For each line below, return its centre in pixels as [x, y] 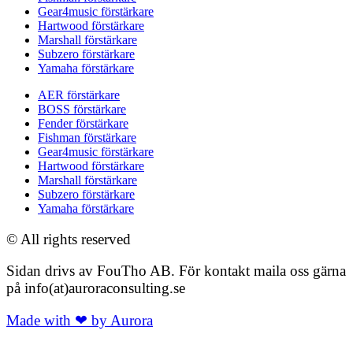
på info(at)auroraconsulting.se [96, 288]
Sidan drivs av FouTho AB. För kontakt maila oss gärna [176, 271]
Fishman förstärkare [87, 137]
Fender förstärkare [83, 123]
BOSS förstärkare [82, 109]
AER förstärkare [79, 95]
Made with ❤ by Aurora [80, 320]
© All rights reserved [69, 239]
